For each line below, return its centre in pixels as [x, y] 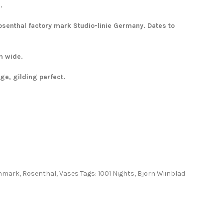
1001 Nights [116, 173]
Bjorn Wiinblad [161, 173]
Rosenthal [39, 173]
